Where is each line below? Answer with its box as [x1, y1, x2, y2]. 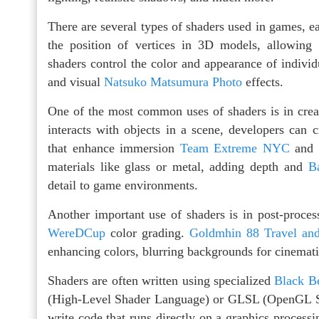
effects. [242, 75, 283, 90]
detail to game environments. [48, 178, 198, 193]
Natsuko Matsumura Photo [104, 75, 242, 90]
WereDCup [48, 226, 105, 241]
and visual [48, 75, 104, 90]
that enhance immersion [48, 141, 180, 156]
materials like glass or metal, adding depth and [48, 159, 308, 174]
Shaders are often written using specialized [48, 273, 275, 288]
